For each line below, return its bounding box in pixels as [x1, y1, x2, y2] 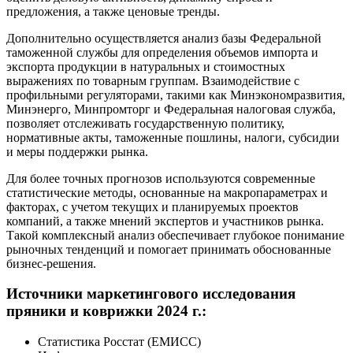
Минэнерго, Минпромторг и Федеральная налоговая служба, [6, 102, 336, 116]
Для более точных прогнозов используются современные [6, 171, 315, 185]
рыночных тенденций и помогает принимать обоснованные [6, 242, 331, 256]
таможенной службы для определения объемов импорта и [6, 45, 318, 59]
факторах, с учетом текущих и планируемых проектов [6, 199, 299, 214]
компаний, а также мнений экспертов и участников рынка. [6, 214, 324, 228]
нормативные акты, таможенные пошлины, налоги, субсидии [6, 130, 340, 144]
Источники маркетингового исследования [6, 285, 295, 303]
